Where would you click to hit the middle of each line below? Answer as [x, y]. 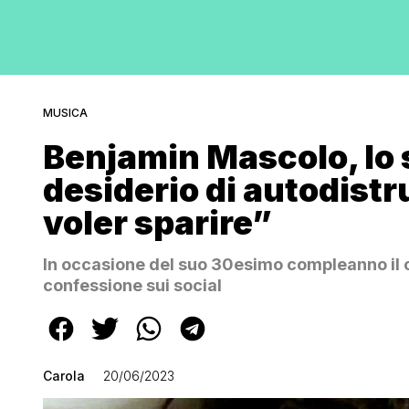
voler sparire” [157, 223]
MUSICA [65, 113]
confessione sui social [132, 285]
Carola [64, 376]
